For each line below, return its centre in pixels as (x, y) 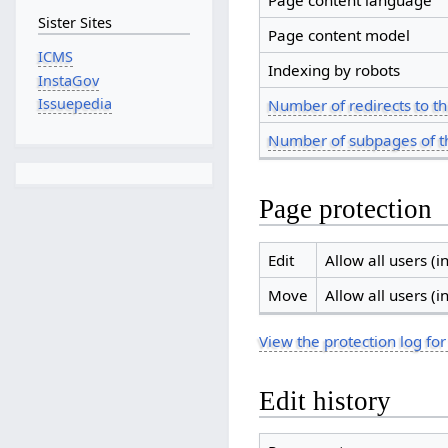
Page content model (338, 35)
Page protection (346, 209)
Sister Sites (74, 22)
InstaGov (68, 80)
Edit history (325, 400)
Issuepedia (74, 103)
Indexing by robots (333, 70)
